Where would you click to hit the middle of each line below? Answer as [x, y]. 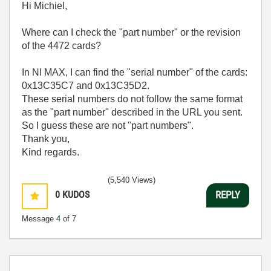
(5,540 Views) [132, 180]
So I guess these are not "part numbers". [108, 125]
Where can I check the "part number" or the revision [131, 32]
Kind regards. [51, 152]
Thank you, [46, 139]
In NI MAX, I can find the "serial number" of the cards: [135, 72]
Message [39, 218]
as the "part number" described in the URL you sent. [132, 112]
